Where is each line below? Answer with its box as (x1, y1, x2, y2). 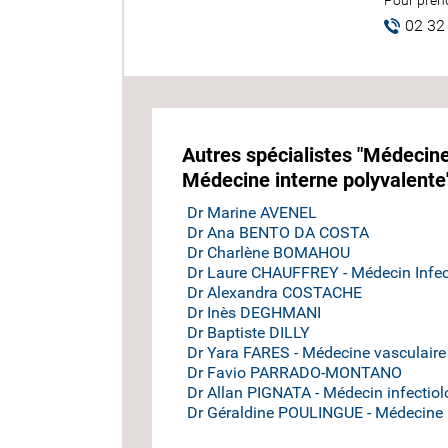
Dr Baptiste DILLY (186, 323, 310, 342)
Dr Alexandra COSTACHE (186, 283, 362, 302)
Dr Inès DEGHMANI (186, 303, 321, 322)
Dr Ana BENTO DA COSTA (186, 223, 369, 242)
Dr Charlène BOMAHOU (186, 243, 350, 262)
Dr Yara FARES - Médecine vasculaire (186, 343, 446, 362)
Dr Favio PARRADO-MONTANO (186, 363, 402, 382)
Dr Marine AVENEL (186, 203, 317, 222)
